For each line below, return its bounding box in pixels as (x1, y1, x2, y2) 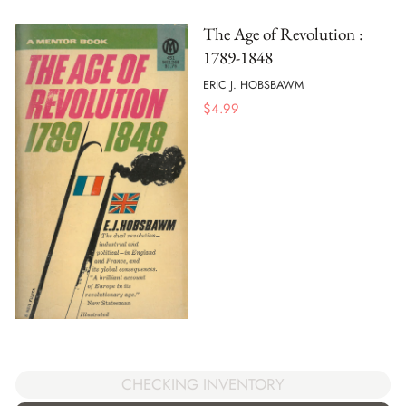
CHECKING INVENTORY (121, 373, 285, 396)
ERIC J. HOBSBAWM (203, 76, 304, 94)
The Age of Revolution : (203, 22, 363, 45)
